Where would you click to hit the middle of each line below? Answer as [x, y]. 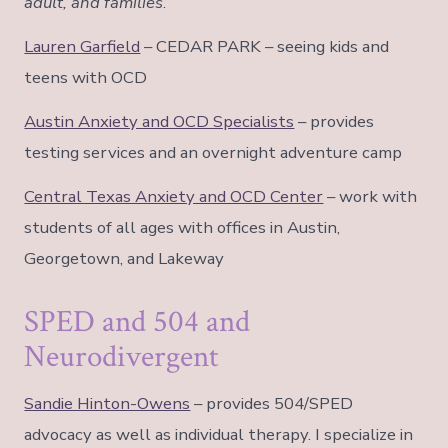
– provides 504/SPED [272, 404]
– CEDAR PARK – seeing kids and [265, 46]
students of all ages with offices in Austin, [182, 227]
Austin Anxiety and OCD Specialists [159, 121]
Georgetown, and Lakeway [124, 258]
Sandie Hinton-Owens [107, 404]
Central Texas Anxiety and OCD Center [174, 196]
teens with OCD [86, 77]
